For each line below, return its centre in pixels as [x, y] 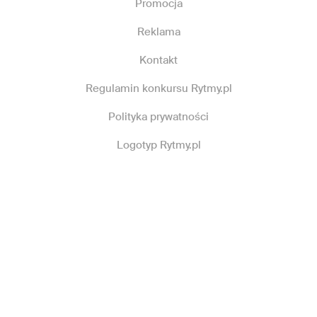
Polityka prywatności [158, 117]
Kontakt [158, 60]
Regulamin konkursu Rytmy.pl [158, 89]
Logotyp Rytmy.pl [158, 145]
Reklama [158, 32]
